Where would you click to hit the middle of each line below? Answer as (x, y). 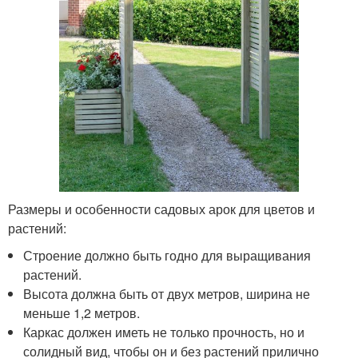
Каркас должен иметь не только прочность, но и (164, 332)
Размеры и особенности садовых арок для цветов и (161, 209)
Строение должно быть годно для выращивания (167, 256)
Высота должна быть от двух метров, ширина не (167, 294)
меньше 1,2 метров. (82, 313)
